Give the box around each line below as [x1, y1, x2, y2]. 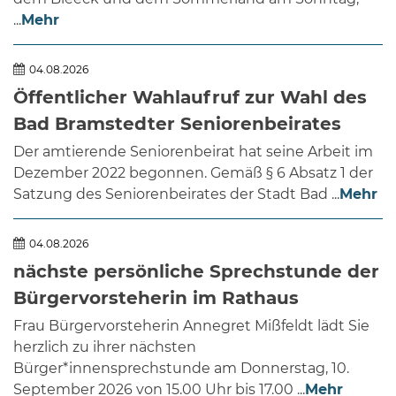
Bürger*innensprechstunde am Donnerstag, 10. [13, 359, 349, 377]
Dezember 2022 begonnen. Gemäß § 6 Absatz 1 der [13, 164, 373, 181]
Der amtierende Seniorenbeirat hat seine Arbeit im [13, 142, 373, 160]
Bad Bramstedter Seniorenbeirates [13, 112, 341, 134]
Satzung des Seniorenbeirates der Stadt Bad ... [13, 185, 339, 202]
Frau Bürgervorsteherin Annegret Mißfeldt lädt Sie [13, 316, 369, 334]
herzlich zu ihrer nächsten [13, 338, 196, 355]
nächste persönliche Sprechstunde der [13, 260, 379, 282]
